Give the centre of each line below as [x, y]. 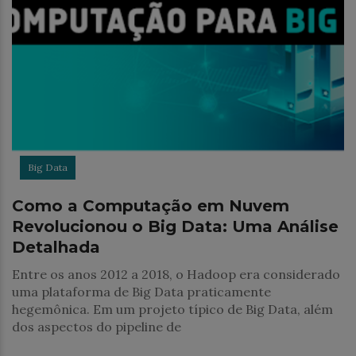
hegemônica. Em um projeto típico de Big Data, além [172, 310]
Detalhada [56, 248]
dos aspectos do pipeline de [97, 327]
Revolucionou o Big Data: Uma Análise [175, 227]
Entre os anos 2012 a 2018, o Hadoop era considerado [176, 275]
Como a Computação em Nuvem [151, 206]
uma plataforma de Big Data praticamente [141, 292]
